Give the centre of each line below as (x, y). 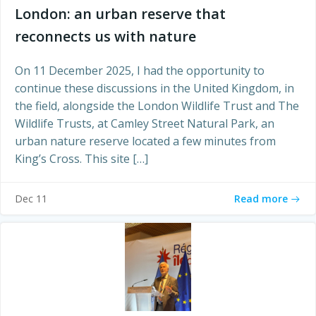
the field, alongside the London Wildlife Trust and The (157, 106)
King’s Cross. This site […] (81, 159)
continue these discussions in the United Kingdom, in (154, 88)
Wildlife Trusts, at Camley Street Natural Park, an (145, 123)
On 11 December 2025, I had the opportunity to (140, 71)
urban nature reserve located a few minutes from (145, 141)
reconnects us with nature (105, 36)
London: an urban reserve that (120, 14)
